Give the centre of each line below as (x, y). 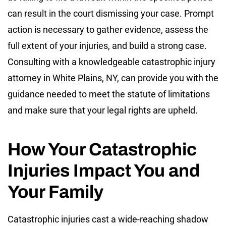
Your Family (55, 191)
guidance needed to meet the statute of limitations (109, 94)
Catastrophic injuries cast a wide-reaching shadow (108, 219)
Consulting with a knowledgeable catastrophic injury (111, 62)
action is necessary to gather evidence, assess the (108, 29)
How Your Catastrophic (102, 149)
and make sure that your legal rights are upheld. (103, 110)
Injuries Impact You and (104, 170)
